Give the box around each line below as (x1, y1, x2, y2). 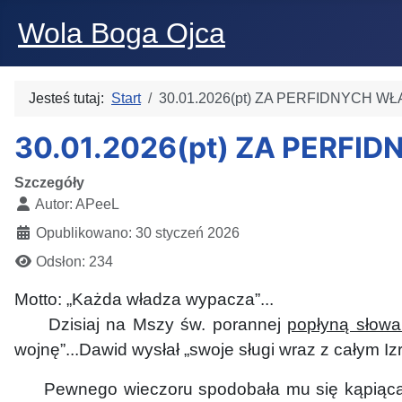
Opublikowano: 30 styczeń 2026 (36, 225, 240, 240)
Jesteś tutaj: (29, 91, 111, 106)
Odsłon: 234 (36, 254, 113, 269)
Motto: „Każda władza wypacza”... (14, 290, 274, 309)
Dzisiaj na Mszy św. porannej (14, 315, 288, 334)
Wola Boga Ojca (18, 17, 225, 49)
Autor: (32, 197, 75, 212)
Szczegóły (14, 175, 84, 190)
